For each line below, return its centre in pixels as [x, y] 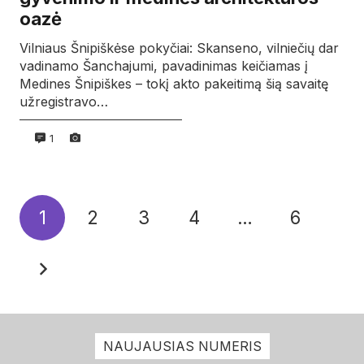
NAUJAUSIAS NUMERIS [182, 346]
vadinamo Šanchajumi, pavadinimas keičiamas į [164, 65]
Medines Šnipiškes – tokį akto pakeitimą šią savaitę [174, 83]
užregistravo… [64, 101]
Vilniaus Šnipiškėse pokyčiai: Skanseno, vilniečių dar [179, 48]
